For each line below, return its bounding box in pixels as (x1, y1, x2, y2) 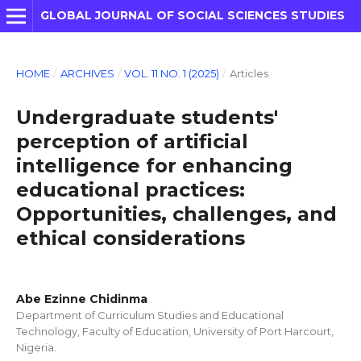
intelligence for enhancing (15, 153, 293, 177)
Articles (229, 66, 268, 80)
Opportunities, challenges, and (15, 201, 337, 226)
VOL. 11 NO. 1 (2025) (124, 66, 220, 80)
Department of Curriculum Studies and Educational (15, 308, 284, 322)
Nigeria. (15, 340, 56, 354)
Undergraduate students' (15, 105, 278, 129)
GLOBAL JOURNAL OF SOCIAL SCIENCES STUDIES (39, 8, 345, 23)
